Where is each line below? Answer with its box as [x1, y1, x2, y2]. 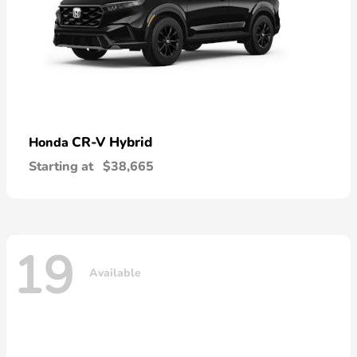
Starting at [29, 157, 93, 175]
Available [89, 265, 141, 281]
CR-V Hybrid [72, 132, 152, 151]
